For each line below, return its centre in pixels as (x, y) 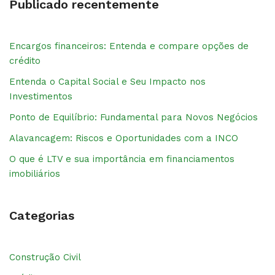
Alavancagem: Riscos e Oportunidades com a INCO (124, 138)
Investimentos (41, 96)
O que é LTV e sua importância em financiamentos (122, 159)
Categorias (42, 215)
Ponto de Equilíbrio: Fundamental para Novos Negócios (134, 117)
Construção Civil (45, 257)
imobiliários (35, 173)
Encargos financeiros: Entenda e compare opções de (129, 46)
